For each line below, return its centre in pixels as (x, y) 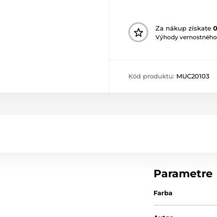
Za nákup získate (184, 28)
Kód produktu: (152, 76)
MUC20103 (193, 76)
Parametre (183, 174)
